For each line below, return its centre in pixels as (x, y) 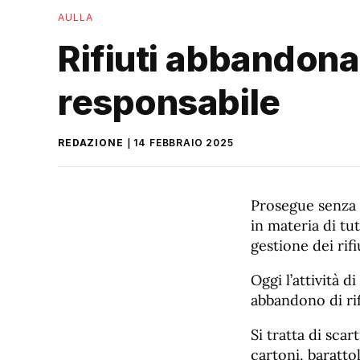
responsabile (169, 102)
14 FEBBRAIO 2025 (184, 143)
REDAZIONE (91, 143)
